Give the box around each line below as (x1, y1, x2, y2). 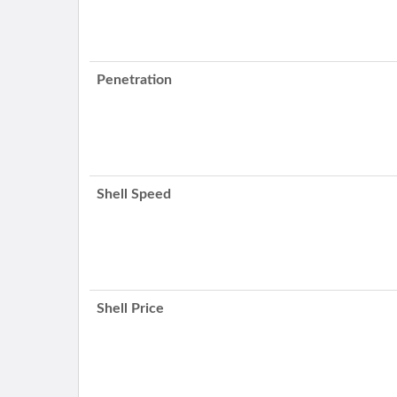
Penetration (97, 73, 173, 87)
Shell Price (97, 301, 165, 315)
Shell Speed (97, 187, 172, 201)
